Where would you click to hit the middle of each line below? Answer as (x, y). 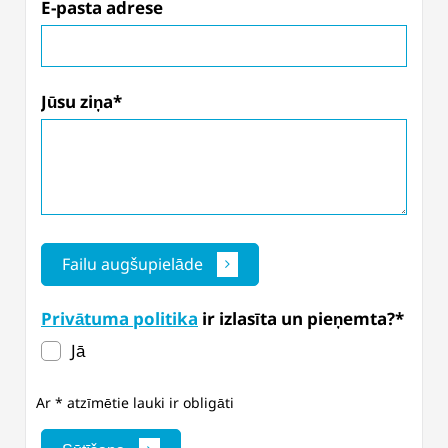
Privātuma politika (119, 318)
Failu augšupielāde (132, 264)
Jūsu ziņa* (81, 101)
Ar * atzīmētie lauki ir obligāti (135, 402)
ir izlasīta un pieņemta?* (301, 318)
